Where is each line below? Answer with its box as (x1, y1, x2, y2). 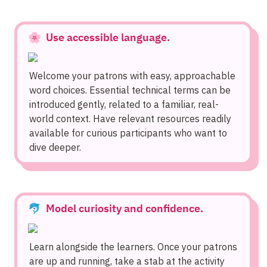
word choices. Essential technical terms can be (29, 84, 231, 97)
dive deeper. (29, 141, 81, 154)
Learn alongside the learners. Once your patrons (29, 241, 237, 253)
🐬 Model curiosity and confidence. (28, 201, 203, 216)
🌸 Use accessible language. (28, 30, 170, 45)
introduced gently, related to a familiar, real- (29, 98, 219, 111)
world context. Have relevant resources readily (29, 113, 231, 125)
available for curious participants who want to (29, 127, 227, 139)
